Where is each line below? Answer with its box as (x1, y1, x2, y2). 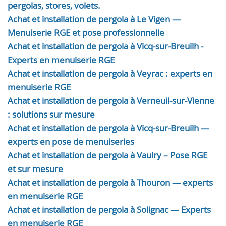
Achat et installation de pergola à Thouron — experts (8, 177, 213, 188)
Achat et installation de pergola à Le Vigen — (8, 13, 181, 25)
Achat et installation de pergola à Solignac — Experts (8, 204, 211, 215)
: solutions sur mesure (8, 108, 95, 120)
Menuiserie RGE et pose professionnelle (8, 27, 164, 38)
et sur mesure (8, 163, 63, 175)
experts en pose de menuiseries (8, 136, 134, 147)
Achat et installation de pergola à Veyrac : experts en (8, 68, 212, 79)
